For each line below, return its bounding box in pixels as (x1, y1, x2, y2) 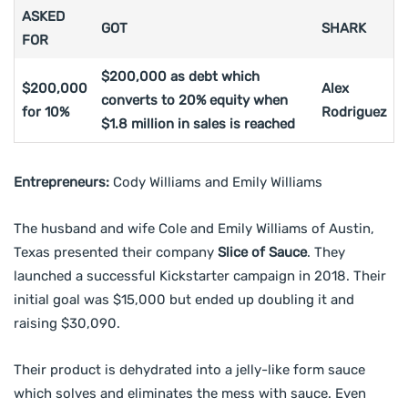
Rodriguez (321, 103, 387, 120)
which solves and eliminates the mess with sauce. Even (14, 384, 366, 402)
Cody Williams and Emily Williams (109, 173, 322, 190)
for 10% (21, 103, 69, 120)
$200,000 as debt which (100, 67, 260, 85)
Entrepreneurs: (14, 173, 109, 190)
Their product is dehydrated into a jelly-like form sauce (14, 361, 365, 378)
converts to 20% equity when (100, 91, 288, 108)
